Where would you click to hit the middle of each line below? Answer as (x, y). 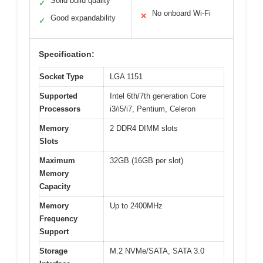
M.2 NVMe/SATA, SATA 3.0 (157, 251)
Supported (58, 96)
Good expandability (83, 18)
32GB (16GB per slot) (146, 160)
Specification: (67, 54)
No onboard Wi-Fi (181, 13)
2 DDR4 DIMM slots (144, 128)
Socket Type (61, 76)
